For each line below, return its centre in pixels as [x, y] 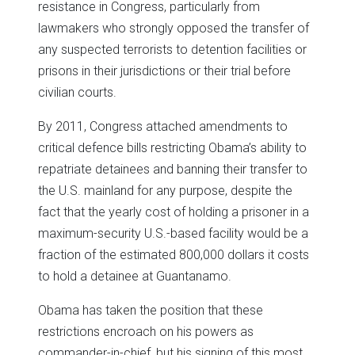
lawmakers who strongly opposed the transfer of [174, 28]
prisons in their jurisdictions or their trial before [164, 71]
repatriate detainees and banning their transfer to [173, 169]
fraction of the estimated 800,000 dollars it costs [174, 254]
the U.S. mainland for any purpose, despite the [165, 190]
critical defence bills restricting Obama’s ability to [172, 147]
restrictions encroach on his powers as [146, 331]
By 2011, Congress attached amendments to [163, 126]
